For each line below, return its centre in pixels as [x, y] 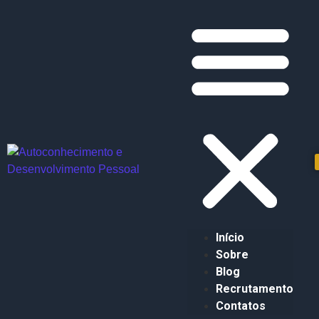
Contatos [240, 306]
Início [230, 237]
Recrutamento [254, 289]
